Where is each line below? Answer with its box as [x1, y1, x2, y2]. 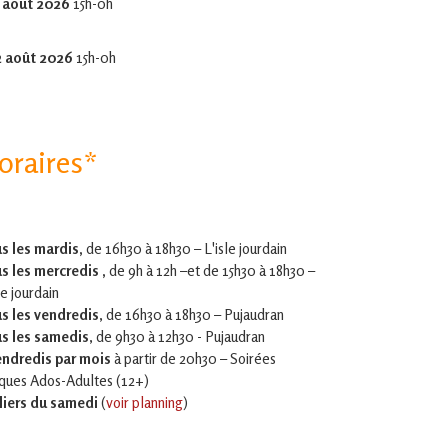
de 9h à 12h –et [106, 260, 200, 280]
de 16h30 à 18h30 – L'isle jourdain [86, 238, 287, 258]
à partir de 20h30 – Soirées [111, 348, 276, 368]
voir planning [106, 392, 183, 412]
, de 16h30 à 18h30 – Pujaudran [99, 304, 284, 324]
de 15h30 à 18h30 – [203, 260, 315, 280]
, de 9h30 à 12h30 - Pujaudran [89, 326, 265, 346]
